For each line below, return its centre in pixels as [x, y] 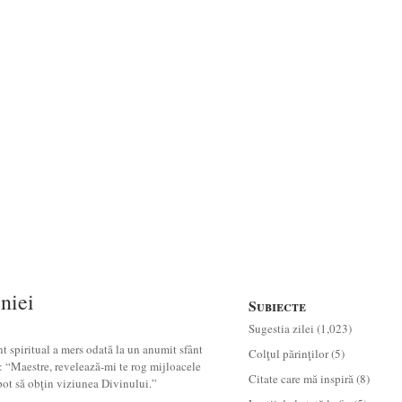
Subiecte [277, 306]
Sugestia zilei [281, 328]
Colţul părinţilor [288, 354]
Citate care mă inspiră [301, 379]
